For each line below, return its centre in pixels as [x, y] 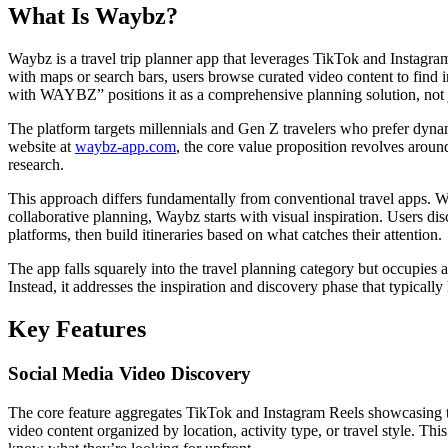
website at [41, 147]
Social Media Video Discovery [129, 373]
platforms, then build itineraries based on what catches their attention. [225, 235]
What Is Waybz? [93, 16]
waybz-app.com [125, 147]
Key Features [77, 329]
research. [36, 165]
